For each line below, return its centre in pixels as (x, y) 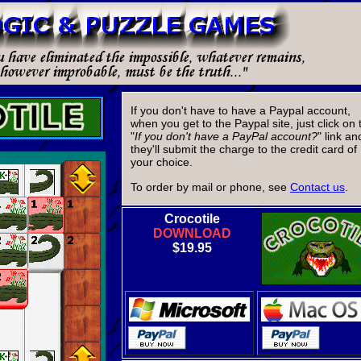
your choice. (162, 162)
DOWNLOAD (192, 234)
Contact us (317, 187)
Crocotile (192, 219)
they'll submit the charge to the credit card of (244, 149)
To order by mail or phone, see (210, 187)
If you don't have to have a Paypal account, (241, 111)
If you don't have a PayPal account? (226, 137)
